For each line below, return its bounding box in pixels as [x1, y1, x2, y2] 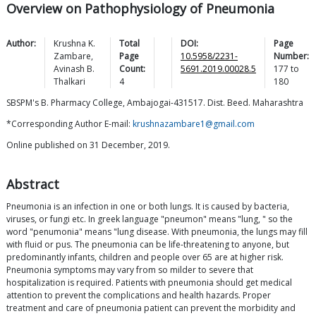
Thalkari [54, 75, 85, 88]
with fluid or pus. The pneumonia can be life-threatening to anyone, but [6, 238, 289, 251]
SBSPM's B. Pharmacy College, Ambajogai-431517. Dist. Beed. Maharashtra [6, 97, 303, 109]
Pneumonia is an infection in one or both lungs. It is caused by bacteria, [6, 200, 289, 213]
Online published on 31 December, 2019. [6, 139, 170, 152]
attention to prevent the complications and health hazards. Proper [6, 289, 271, 302]
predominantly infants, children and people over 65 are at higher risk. [6, 251, 284, 264]
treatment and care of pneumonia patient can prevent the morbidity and [6, 302, 296, 315]
